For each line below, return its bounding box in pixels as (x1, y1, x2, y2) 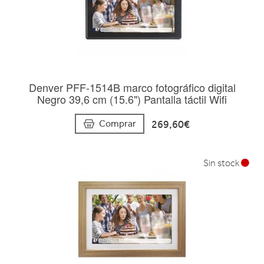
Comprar (98, 117, 136, 129)
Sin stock (203, 157, 241, 169)
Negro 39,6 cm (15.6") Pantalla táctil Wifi (37, 91, 227, 107)
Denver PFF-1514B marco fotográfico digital (28, 79, 236, 95)
